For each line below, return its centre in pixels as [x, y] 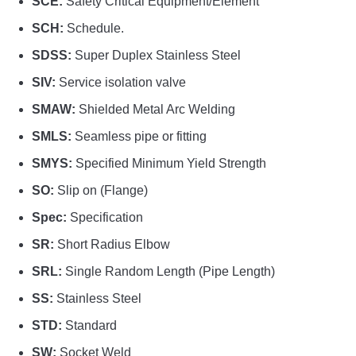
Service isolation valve [121, 83]
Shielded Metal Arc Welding [155, 110]
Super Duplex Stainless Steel [156, 56]
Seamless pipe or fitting [139, 137]
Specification [105, 218]
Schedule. [94, 29]
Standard [89, 326]
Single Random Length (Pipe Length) [168, 272]
